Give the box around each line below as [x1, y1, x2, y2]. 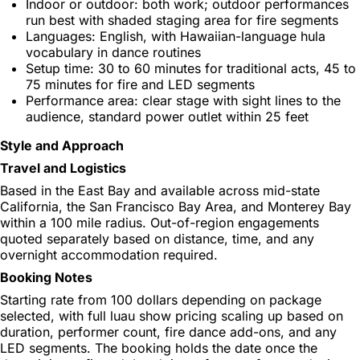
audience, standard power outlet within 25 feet [26, 108, 309, 125]
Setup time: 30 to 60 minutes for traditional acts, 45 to [26, 59, 356, 76]
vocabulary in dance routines [26, 43, 201, 60]
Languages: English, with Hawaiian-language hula [26, 27, 325, 44]
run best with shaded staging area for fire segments [26, 11, 338, 28]
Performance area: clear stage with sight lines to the [26, 92, 341, 108]
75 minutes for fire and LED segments [26, 76, 255, 92]
